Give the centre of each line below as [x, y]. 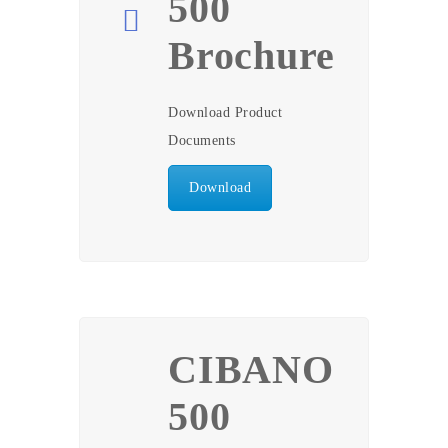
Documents [202, 140]
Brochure [251, 55]
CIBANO [251, 369]
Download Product [225, 112]
